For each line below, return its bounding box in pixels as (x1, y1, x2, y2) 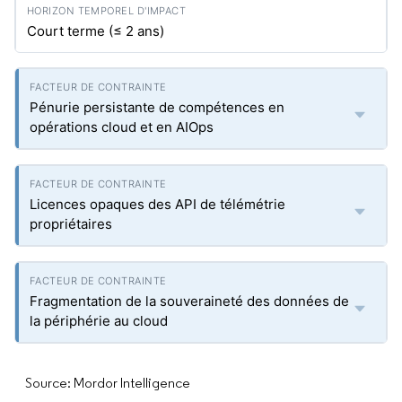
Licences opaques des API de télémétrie (30, 196, 285, 213)
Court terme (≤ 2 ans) (27, 22, 164, 39)
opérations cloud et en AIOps (30, 118, 214, 135)
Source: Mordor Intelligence (25, 374, 190, 391)
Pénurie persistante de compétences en (30, 99, 284, 116)
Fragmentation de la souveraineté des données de (30, 293, 349, 310)
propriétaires (30, 215, 112, 232)
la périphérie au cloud (30, 312, 168, 329)
